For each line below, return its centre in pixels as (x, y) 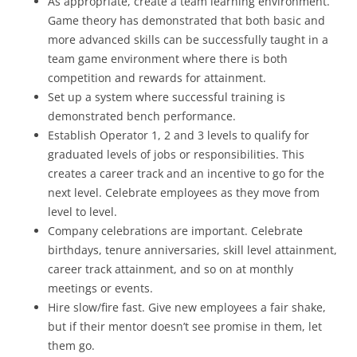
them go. (71, 345)
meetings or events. (100, 288)
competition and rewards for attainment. (157, 77)
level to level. (82, 211)
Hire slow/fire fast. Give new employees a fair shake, (187, 307)
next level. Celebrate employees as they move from (184, 192)
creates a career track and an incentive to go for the (186, 173)
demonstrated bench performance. (142, 116)
